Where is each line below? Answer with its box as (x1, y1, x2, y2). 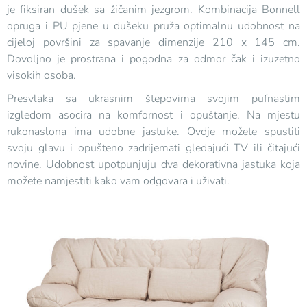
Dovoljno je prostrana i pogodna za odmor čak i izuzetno (7, 51, 300, 67)
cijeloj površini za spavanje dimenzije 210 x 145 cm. (7, 35, 300, 51)
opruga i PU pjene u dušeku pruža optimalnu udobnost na (7, 19, 300, 34)
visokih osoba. (7, 68, 76, 84)
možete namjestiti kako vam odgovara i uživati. (7, 173, 230, 189)
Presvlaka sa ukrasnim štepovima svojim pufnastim (7, 91, 300, 107)
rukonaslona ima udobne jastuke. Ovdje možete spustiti (7, 124, 300, 140)
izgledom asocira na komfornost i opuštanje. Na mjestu (7, 108, 300, 123)
